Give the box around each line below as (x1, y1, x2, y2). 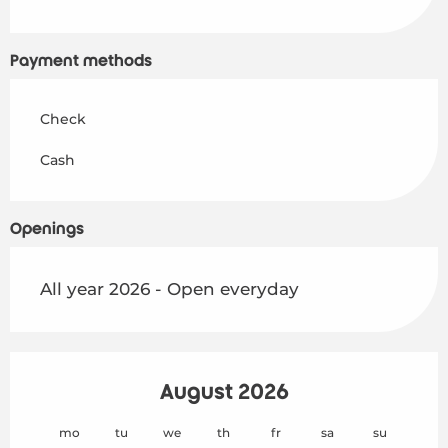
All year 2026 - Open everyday (40, 278, 299, 299)
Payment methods (10, 51, 152, 70)
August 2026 (159, 380, 289, 404)
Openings (10, 219, 84, 238)
